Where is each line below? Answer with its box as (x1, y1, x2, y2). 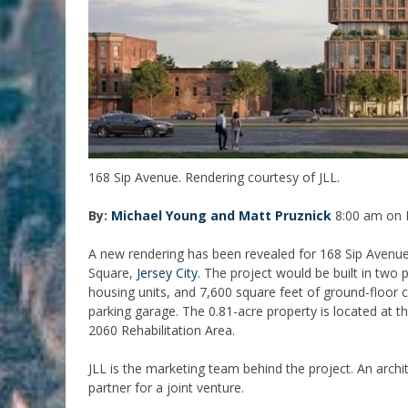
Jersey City (137, 263, 198, 281)
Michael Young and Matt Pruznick (111, 206, 331, 224)
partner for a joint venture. (88, 378, 244, 396)
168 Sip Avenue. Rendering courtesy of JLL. (88, 168, 340, 186)
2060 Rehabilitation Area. (88, 321, 235, 339)
